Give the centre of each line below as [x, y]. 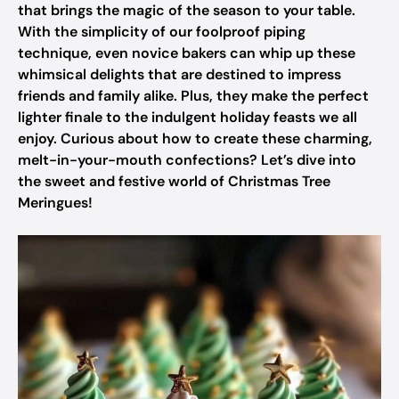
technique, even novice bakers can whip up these [187, 53]
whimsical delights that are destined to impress [179, 74]
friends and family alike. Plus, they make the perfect [193, 96]
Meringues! [55, 203]
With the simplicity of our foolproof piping [162, 32]
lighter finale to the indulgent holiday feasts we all [187, 117]
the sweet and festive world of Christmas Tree [174, 181]
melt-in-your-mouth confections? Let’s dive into [187, 160]
